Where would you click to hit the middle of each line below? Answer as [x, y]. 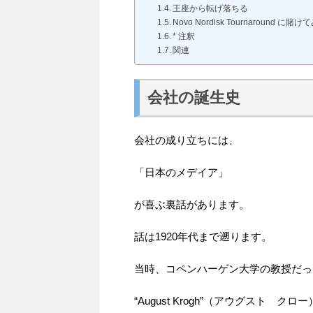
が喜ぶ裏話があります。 [192, 204]
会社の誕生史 [194, 98]
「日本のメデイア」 [181, 172]
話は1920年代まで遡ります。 [203, 236]
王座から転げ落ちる [210, 8]
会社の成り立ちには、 [187, 140]
